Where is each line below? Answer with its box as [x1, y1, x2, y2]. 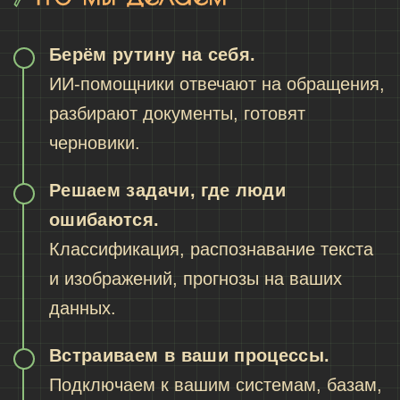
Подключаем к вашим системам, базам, [49, 375, 382, 396]
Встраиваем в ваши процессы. [49, 346, 330, 366]
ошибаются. [49, 210, 160, 230]
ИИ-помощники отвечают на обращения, [49, 74, 385, 95]
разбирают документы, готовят [49, 104, 305, 124]
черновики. [49, 133, 140, 154]
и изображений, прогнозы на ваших [49, 269, 342, 289]
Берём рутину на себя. [49, 45, 256, 65]
